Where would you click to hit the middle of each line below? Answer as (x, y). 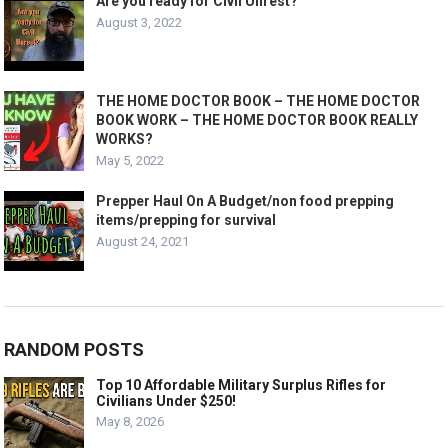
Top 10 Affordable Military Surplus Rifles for (241, 385)
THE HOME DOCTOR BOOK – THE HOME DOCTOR (258, 101)
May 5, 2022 (130, 161)
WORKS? (125, 139)
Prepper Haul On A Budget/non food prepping (245, 201)
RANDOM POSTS (74, 350)
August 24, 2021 (143, 242)
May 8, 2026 (130, 422)
